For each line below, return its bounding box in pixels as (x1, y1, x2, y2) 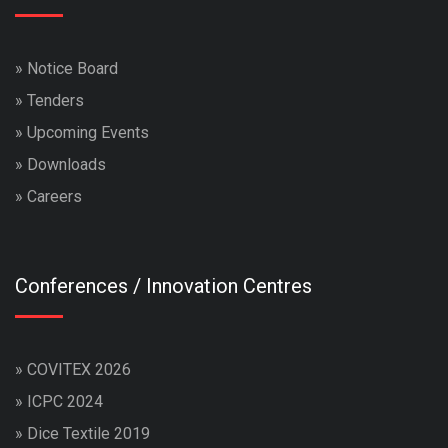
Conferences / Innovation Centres (15, 273, 312, 298)
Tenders (27, 90, 84, 110)
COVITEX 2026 (27, 359, 131, 379)
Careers (27, 186, 82, 206)
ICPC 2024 (27, 391, 103, 411)
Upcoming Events (27, 122, 149, 142)
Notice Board (27, 58, 118, 78)
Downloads (27, 154, 106, 174)
